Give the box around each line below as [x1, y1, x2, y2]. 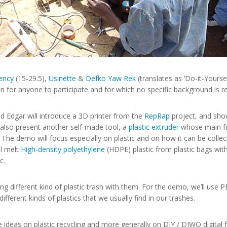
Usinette [49, 73, 76, 83]
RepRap [144, 111, 170, 121]
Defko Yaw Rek [86, 73, 136, 83]
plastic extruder [129, 122, 179, 132]
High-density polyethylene [21, 144, 107, 154]
